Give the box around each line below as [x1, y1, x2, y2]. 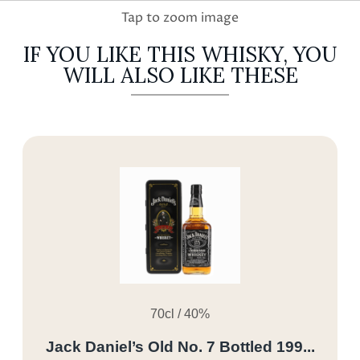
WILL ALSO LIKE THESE [62, 62, 298, 88]
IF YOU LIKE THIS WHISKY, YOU [22, 41, 337, 67]
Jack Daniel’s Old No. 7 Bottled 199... [45, 337, 315, 355]
